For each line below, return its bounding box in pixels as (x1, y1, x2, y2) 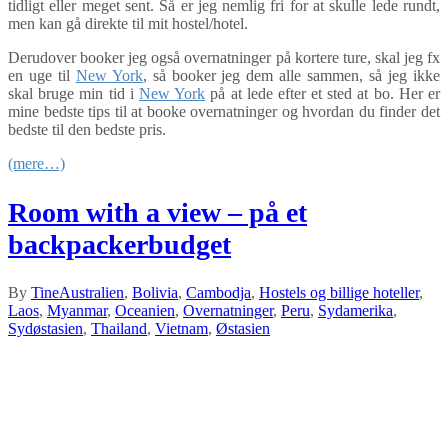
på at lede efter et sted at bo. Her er (205, 85, 440, 103)
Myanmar (47, 301, 107, 319)
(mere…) (8, 155, 65, 173)
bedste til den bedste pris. (8, 121, 166, 139)
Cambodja (186, 283, 251, 301)
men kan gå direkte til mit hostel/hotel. (8, 15, 248, 33)
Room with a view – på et (8, 196, 307, 228)
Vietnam (155, 319, 208, 337)
